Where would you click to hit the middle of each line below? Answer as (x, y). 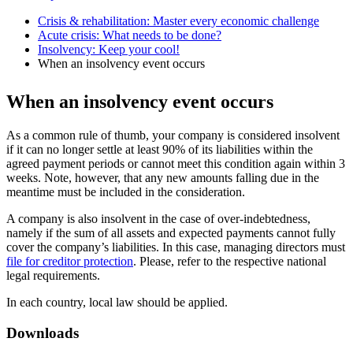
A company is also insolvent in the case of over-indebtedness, (158, 218)
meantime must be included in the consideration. (126, 191)
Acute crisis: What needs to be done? (130, 35)
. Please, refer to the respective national (230, 261)
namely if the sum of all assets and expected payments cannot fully (171, 232)
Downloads (43, 333)
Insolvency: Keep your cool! (109, 49)
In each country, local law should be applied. (117, 302)
